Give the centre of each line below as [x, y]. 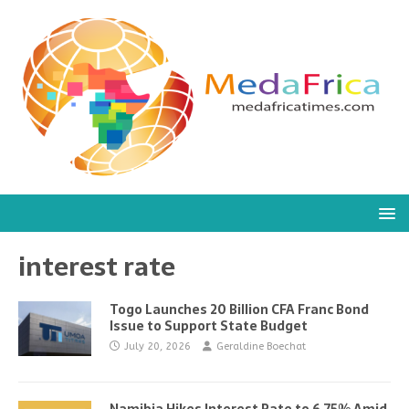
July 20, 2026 [157, 346]
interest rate [97, 267]
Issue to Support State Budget [209, 326]
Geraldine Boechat [261, 346]
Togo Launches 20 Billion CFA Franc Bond [239, 309]
